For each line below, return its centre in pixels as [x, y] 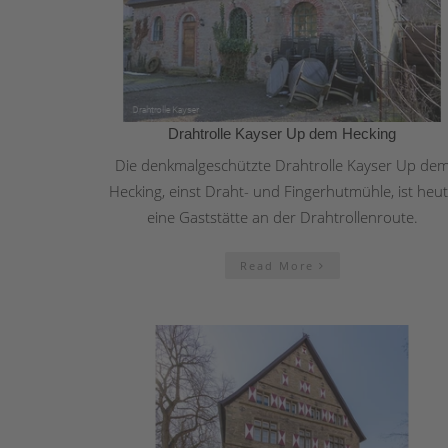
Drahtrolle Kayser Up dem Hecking [282, 134]
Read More [279, 266]
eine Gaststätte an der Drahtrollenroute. [282, 217]
